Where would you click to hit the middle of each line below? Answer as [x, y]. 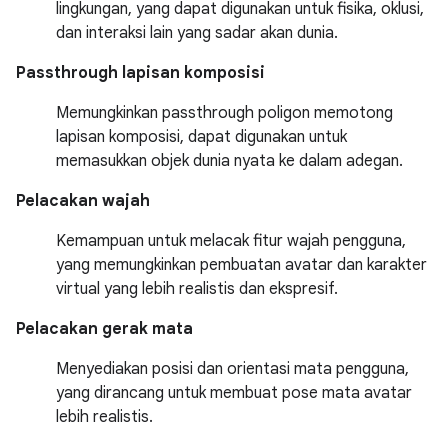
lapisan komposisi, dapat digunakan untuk [201, 137]
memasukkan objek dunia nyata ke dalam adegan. [229, 161]
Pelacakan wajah [83, 201]
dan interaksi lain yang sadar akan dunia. [197, 33]
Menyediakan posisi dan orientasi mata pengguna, [232, 369]
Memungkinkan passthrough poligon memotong [224, 113]
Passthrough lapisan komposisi [140, 73]
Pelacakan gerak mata [104, 329]
